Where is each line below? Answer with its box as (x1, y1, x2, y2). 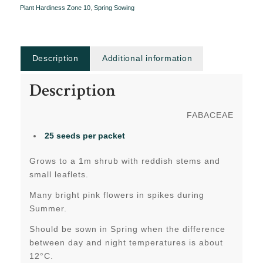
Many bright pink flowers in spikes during (29, 190, 204, 200)
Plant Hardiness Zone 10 (19, 4, 90, 11)
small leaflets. (29, 170, 89, 180)
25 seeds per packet (44, 131, 125, 141)
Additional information (102, 53, 193, 63)
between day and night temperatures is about (29, 238, 223, 248)
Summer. (29, 204, 67, 214)
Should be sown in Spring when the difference (29, 224, 225, 234)
